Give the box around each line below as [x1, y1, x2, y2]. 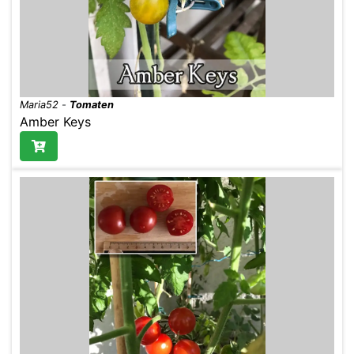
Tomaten [70, 98, 114, 111]
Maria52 [20, 98, 58, 111]
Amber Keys [20, 113, 91, 130]
